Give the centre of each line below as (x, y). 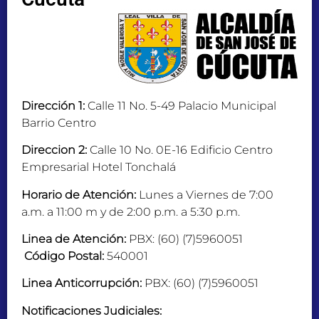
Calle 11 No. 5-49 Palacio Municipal (181, 105)
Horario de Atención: (79, 194)
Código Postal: (64, 256)
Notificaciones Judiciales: (91, 310)
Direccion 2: (54, 150)
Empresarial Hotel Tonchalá (99, 167)
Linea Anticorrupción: (82, 283)
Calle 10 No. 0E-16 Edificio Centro (180, 150)
